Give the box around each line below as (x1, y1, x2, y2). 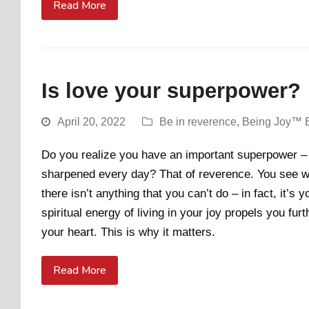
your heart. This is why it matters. (41, 226, 215, 239)
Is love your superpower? (41, 79, 301, 103)
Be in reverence (159, 116, 237, 128)
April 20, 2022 (57, 116, 126, 128)
